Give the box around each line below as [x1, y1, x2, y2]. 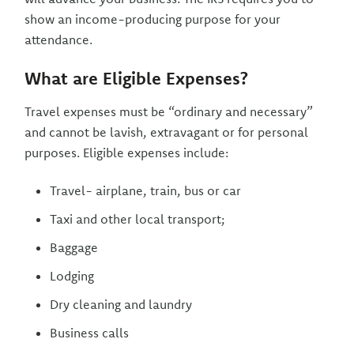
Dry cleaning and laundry [50, 296, 193, 312]
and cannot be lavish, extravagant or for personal [24, 124, 309, 140]
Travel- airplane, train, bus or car [50, 183, 242, 198]
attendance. [24, 32, 93, 47]
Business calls [50, 325, 130, 341]
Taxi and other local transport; [50, 211, 226, 227]
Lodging [50, 268, 95, 284]
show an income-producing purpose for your [24, 11, 281, 27]
